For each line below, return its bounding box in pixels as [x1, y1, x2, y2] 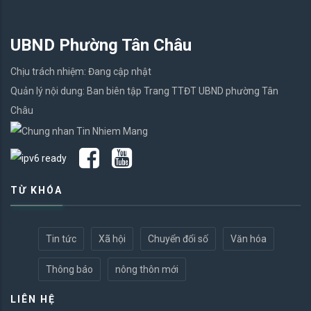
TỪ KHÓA [10, 184, 62, 196]
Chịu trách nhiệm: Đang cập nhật [10, 66, 151, 78]
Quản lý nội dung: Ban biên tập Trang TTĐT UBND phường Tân [10, 85, 278, 97]
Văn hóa [230, 233, 267, 244]
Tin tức [46, 233, 76, 244]
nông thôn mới [115, 263, 178, 275]
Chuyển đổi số [148, 233, 208, 244]
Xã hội [99, 233, 126, 244]
